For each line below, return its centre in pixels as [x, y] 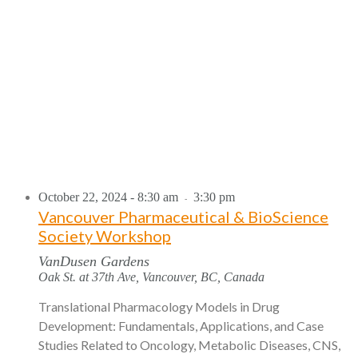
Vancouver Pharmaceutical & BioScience [183, 216]
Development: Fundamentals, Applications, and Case [181, 325]
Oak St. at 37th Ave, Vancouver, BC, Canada [151, 276]
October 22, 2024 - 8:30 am [108, 197]
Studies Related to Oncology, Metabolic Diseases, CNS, [189, 344]
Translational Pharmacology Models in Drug [159, 306]
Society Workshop [105, 235]
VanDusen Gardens [94, 261]
